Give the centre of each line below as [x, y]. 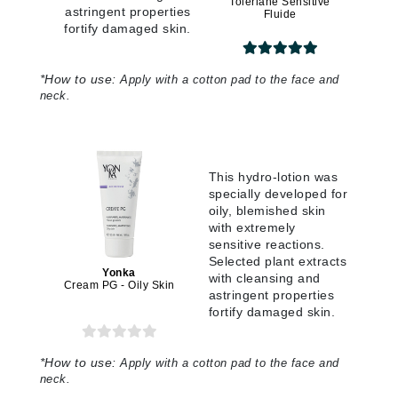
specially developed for [278, 194]
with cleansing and [264, 279]
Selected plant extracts [277, 262]
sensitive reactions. [267, 245]
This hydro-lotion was [273, 177]
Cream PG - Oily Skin [119, 286]
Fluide [280, 15]
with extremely [252, 228]
